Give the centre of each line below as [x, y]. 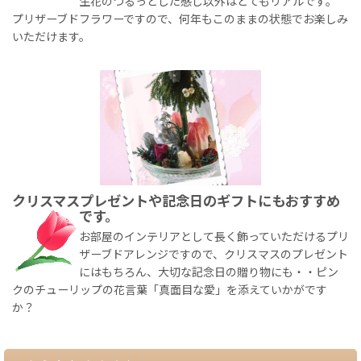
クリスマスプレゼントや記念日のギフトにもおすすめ [176, 201]
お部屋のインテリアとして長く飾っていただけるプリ [214, 237]
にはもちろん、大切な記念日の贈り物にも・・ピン [209, 272]
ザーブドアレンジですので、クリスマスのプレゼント [214, 254]
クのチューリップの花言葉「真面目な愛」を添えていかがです [170, 290]
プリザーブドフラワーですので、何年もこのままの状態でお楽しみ [180, 20]
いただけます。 [51, 37]
